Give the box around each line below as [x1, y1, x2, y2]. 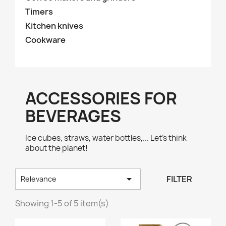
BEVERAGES [25, 105, 121, 127]
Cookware [25, 34, 66, 45]
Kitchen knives [25, 20, 83, 31]
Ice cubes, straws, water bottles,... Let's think [25, 133, 187, 143]
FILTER [166, 174, 193, 185]
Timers [25, 6, 53, 17]
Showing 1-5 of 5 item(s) [15, 198, 109, 209]
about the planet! [25, 143, 88, 153]
